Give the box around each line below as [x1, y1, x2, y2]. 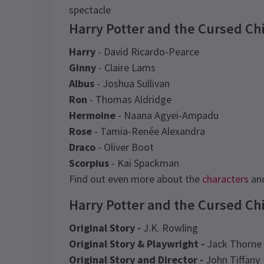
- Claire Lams [96, 61, 156, 74]
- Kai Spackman [109, 156, 179, 170]
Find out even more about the [69, 172, 202, 186]
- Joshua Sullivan [94, 77, 170, 90]
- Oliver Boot [95, 140, 154, 154]
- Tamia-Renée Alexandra [92, 124, 205, 138]
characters [202, 172, 249, 186]
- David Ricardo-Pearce [95, 45, 199, 58]
